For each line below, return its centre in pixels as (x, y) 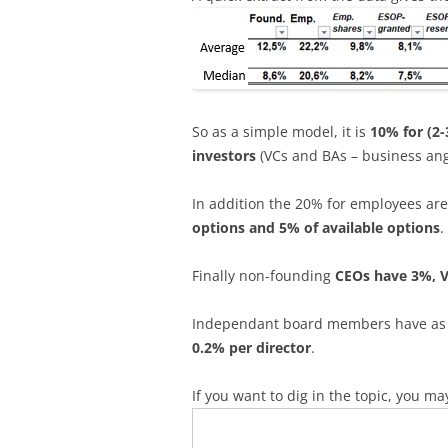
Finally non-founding (263, 276)
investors (224, 156)
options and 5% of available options (316, 228)
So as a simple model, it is (281, 132)
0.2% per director (251, 348)
